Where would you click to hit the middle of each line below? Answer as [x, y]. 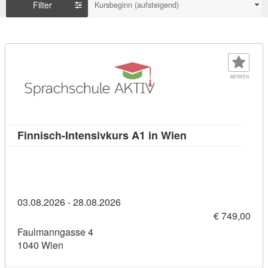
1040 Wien [40, 245]
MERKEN [239, 76]
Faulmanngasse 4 [55, 232]
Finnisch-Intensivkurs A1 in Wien [102, 135]
